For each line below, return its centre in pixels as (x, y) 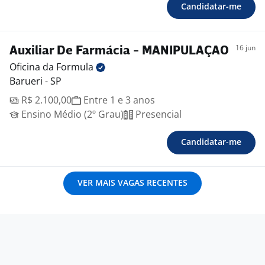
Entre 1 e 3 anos (118, 100)
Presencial (157, 114)
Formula (76, 67)
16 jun (245, 48)
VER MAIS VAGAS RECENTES (132, 183)
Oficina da (33, 67)
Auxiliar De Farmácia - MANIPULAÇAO (119, 51)
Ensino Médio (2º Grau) (71, 114)
